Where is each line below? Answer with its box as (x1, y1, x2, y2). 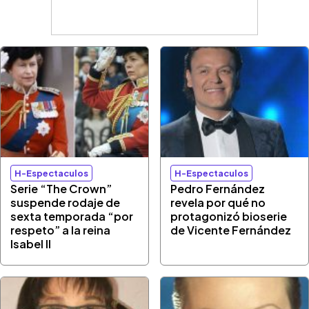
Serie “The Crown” (10, 181, 112, 196)
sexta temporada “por (10, 209, 134, 223)
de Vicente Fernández (170, 223, 292, 237)
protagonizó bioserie (170, 209, 288, 223)
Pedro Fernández (170, 181, 266, 196)
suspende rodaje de (10, 195, 121, 210)
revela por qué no (170, 195, 266, 210)
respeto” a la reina (10, 223, 111, 237)
